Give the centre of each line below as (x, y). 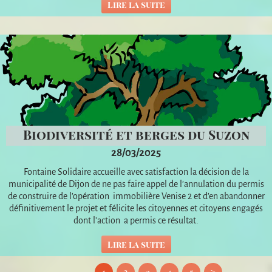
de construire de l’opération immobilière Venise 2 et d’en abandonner (136, 196)
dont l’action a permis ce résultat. (136, 220)
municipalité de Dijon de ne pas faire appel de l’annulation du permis (136, 184)
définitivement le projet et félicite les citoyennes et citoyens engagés (136, 208)
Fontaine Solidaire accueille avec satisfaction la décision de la (136, 172)
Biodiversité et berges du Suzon (136, 134)
